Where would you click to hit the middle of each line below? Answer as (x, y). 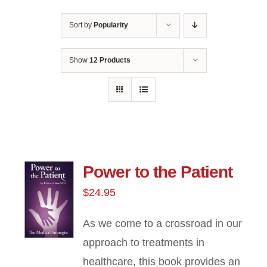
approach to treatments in (144, 243)
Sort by (81, 25)
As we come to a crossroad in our (163, 224)
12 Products (110, 60)
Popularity (111, 25)
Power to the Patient (158, 172)
